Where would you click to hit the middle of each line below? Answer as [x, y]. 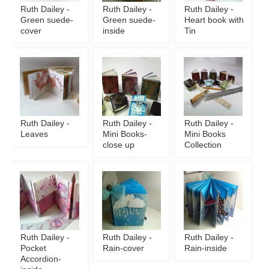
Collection [203, 145]
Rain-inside [206, 249]
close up [118, 145]
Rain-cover [123, 249]
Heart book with [214, 20]
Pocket [34, 249]
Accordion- [41, 259]
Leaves [35, 134]
